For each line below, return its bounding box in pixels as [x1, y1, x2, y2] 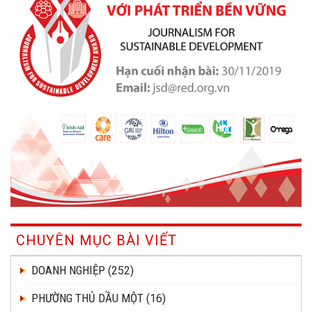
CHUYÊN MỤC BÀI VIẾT [16, 232, 177, 249]
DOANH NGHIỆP [31, 263, 105, 278]
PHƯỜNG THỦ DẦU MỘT [31, 291, 143, 306]
